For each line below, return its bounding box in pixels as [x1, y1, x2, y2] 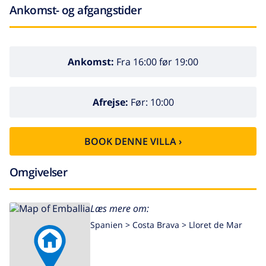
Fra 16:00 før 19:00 [114, 55, 198, 69]
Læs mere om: [90, 202, 149, 216]
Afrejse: [92, 96, 128, 109]
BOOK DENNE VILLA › [84, 135, 182, 148]
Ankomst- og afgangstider [9, 2, 142, 18]
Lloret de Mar [189, 219, 242, 231]
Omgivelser [9, 164, 68, 180]
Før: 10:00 [128, 96, 174, 109]
